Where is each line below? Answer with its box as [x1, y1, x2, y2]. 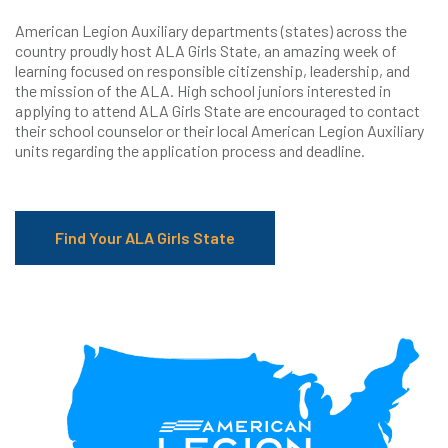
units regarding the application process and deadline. [15, 141, 365, 161]
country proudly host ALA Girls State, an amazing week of [15, 41, 397, 61]
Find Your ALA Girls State [55, 228, 235, 248]
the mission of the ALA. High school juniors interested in [15, 81, 391, 101]
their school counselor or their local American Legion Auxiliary [15, 121, 424, 141]
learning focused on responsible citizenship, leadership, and [15, 61, 410, 81]
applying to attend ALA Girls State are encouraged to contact [15, 101, 420, 121]
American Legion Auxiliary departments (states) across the [15, 21, 407, 41]
